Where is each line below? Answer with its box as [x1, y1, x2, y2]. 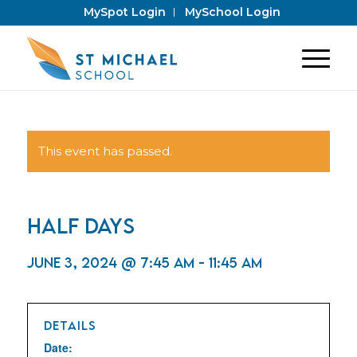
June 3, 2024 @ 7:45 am [26, 254, 194, 271]
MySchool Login [185, 5, 281, 19]
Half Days [26, 213, 135, 238]
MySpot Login [84, 5, 167, 19]
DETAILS [43, 318, 96, 332]
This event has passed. [37, 143, 172, 159]
